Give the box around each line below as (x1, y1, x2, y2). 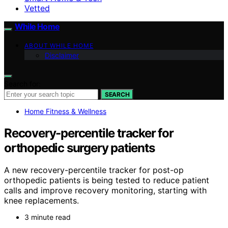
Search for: (4, 79, 41, 88)
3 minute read (24, 213, 71, 222)
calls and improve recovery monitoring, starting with (4, 185, 207, 196)
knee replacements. (4, 195, 79, 206)
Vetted (24, 3, 50, 13)
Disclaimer (45, 50, 79, 60)
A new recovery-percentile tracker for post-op (4, 165, 184, 176)
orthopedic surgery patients (4, 140, 155, 155)
